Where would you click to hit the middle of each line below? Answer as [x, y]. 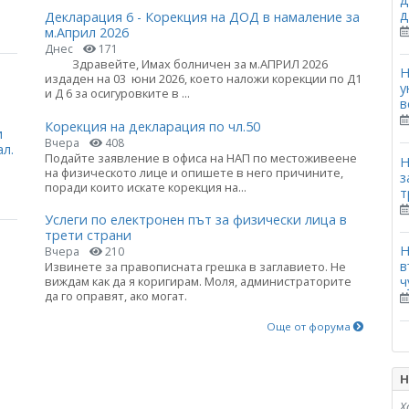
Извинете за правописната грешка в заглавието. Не [195, 266]
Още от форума [310, 326]
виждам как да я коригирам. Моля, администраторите [198, 281]
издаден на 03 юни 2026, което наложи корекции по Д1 [203, 79]
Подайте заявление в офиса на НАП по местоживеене [201, 157]
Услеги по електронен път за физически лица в [196, 219]
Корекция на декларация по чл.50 [152, 126]
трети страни [88, 235]
